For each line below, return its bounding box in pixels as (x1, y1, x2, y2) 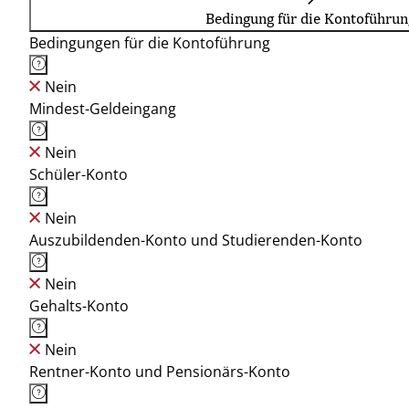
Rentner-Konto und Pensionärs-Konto (29, 362, 290, 382)
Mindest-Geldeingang (29, 99, 176, 119)
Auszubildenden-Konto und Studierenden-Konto (29, 230, 362, 250)
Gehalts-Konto (29, 296, 129, 316)
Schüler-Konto (29, 164, 128, 184)
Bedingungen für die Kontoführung (29, 33, 270, 53)
